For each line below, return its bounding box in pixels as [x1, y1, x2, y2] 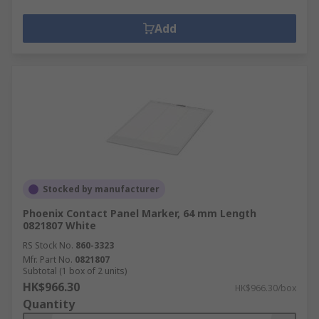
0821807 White [23, 219, 96, 232]
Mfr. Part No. [23, 253, 73, 266]
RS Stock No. [23, 239, 73, 251]
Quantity [23, 296, 75, 312]
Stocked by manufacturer [43, 183, 159, 195]
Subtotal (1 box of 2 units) [23, 265, 127, 277]
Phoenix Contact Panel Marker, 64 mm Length [23, 206, 256, 220]
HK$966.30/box [235, 282, 296, 294]
